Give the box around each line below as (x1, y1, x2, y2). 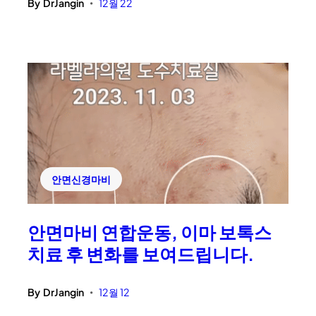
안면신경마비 (51, 172, 111, 186)
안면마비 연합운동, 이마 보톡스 (28, 220, 272, 243)
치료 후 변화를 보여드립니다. (28, 242, 255, 265)
